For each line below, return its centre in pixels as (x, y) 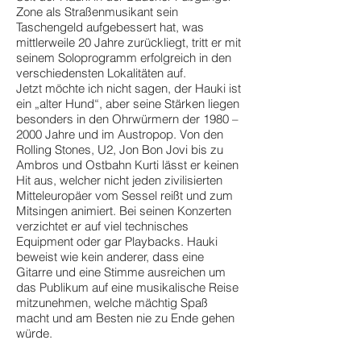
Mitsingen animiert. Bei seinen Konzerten (124, 211)
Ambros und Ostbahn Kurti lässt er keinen (127, 165)
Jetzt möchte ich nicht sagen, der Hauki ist (129, 88)
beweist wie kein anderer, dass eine (110, 257)
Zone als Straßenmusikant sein (97, 12)
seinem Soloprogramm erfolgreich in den (124, 58)
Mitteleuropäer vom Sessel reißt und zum (124, 195)
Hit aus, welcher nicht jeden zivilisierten (119, 180)
